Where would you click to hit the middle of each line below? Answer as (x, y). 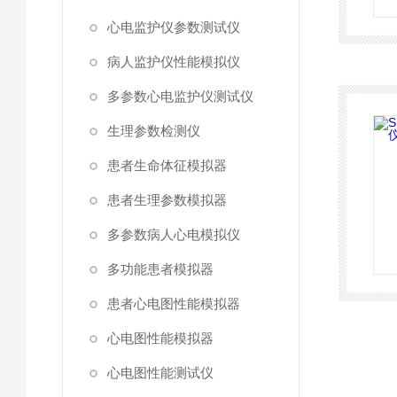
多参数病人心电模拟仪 (174, 234)
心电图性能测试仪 (160, 373)
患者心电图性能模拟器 (174, 304)
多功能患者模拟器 (160, 269)
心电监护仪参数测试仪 (174, 27)
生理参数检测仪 (154, 131)
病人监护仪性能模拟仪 (174, 62)
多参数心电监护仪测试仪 (180, 96)
